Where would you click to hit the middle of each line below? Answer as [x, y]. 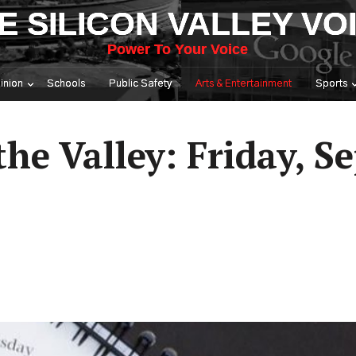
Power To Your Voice [178, 49]
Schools [66, 84]
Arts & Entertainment [244, 84]
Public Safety [140, 84]
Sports [331, 84]
